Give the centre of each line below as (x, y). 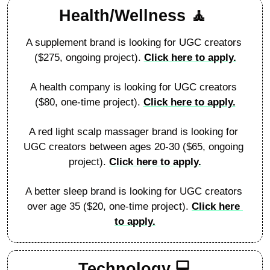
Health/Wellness (124, 15)
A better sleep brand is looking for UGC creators (133, 191)
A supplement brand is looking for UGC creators (133, 42)
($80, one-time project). (89, 102)
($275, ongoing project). (89, 57)
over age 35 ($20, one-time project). (109, 206)
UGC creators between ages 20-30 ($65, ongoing (133, 146)
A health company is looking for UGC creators (133, 87)
